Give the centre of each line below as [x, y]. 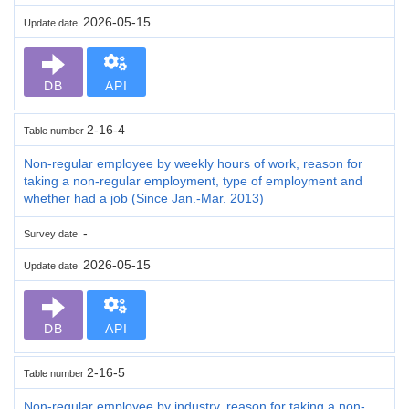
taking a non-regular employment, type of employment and [193, 180]
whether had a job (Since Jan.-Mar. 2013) [144, 198]
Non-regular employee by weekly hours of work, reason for [193, 163]
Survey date [53, 233]
